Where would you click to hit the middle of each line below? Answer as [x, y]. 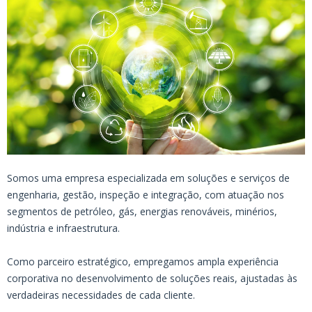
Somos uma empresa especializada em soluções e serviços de [148, 178]
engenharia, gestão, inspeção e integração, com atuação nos [146, 194]
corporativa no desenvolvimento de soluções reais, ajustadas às [152, 278]
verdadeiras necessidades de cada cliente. [101, 295]
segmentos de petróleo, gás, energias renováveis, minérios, [142, 211]
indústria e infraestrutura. [63, 228]
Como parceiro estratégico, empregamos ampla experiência [143, 261]
